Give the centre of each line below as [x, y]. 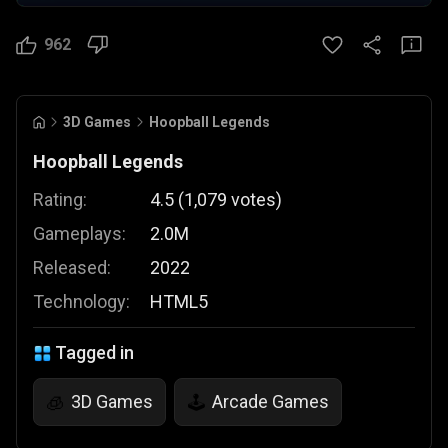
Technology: [81, 301]
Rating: [60, 199]
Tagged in [94, 352]
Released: [72, 267]
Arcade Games [270, 401]
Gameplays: [79, 233]
